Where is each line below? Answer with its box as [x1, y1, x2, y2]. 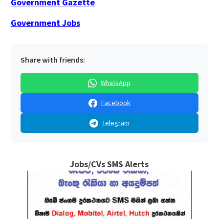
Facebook [101, 98, 131, 108]
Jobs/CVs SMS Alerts [70, 158, 149, 170]
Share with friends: [20, 55, 85, 65]
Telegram [102, 118, 130, 128]
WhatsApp [101, 78, 131, 88]
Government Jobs [10, 17, 80, 29]
